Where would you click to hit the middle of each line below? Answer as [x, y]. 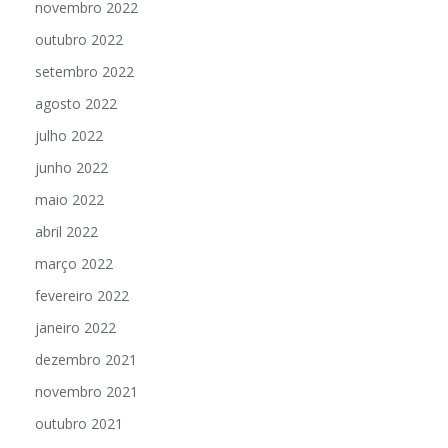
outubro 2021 [79, 424]
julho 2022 [69, 136]
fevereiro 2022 [82, 296]
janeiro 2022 [75, 328]
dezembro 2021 [86, 360]
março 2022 [74, 264]
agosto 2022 [76, 104]
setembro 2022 [84, 72]
